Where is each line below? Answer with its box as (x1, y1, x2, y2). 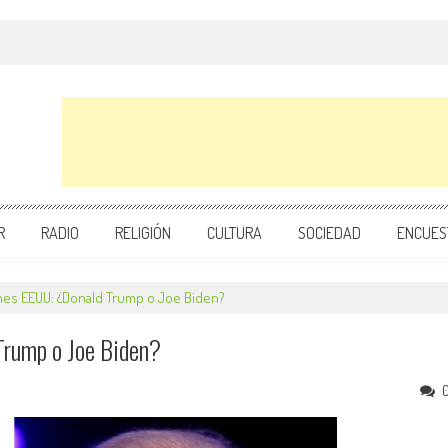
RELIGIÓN (115, 223, 171, 243)
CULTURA (207, 223, 262, 243)
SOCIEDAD (298, 223, 361, 243)
